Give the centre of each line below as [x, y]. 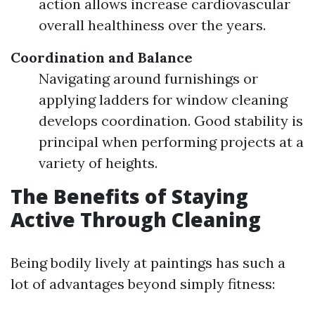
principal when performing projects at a [171, 142]
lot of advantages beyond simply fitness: [143, 284]
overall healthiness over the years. [152, 25]
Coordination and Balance [102, 57]
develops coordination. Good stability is [171, 121]
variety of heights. [98, 163]
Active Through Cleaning [136, 219]
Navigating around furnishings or [148, 78]
